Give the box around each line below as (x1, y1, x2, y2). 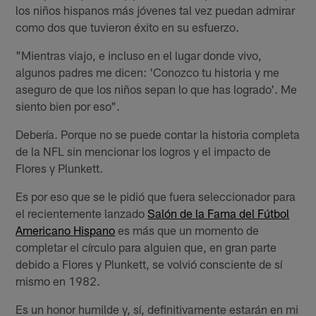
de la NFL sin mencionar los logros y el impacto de (16, 143, 272, 158)
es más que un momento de (115, 222, 260, 237)
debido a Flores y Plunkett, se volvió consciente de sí (16, 256, 283, 271)
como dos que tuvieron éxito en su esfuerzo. (16, 19, 240, 34)
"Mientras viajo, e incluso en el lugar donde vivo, (16, 47, 262, 62)
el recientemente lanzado (16, 205, 148, 220)
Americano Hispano (16, 222, 116, 237)
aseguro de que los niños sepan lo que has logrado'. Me (16, 81, 298, 96)
